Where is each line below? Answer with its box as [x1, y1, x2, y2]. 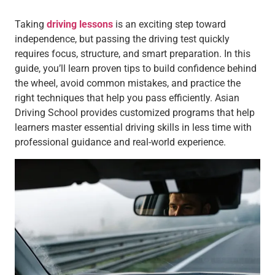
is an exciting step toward [113, 18, 226, 31]
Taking [15, 18, 44, 31]
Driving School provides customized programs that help [15, 107, 255, 119]
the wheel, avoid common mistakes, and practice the [15, 77, 241, 90]
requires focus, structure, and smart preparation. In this [15, 48, 250, 60]
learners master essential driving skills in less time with [15, 122, 252, 134]
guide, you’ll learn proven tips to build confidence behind [15, 63, 257, 75]
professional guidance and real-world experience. [15, 136, 226, 149]
